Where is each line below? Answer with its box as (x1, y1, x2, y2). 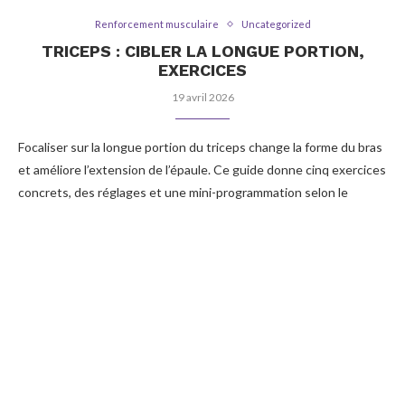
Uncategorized (240, 18, 311, 30)
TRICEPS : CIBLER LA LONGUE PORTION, (41, 42, 364, 61)
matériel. (18, 207, 67, 222)
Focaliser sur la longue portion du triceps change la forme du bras (18, 139, 382, 155)
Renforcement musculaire (94, 18, 219, 30)
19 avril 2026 (171, 90, 234, 104)
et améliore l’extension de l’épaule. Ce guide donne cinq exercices (18, 162, 386, 177)
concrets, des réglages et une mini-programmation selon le (18, 184, 348, 200)
